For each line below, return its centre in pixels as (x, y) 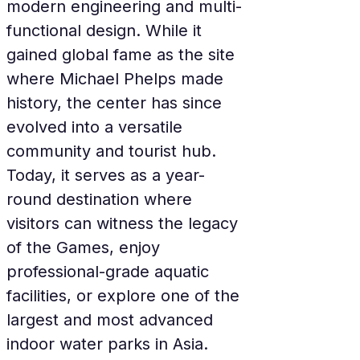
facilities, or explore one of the (125, 296)
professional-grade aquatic (110, 272)
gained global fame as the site (123, 55)
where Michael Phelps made (117, 79)
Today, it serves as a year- (106, 175)
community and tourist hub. (114, 151)
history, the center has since (117, 103)
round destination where (102, 199)
